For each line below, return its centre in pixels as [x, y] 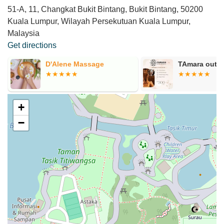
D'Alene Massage [74, 64]
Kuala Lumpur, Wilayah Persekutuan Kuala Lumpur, [99, 21]
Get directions [32, 45]
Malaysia [23, 33]
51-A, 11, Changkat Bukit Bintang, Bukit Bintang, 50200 [105, 9]
